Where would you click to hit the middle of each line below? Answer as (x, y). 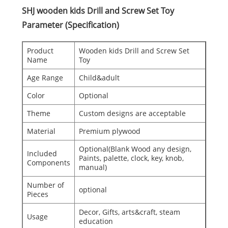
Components (48, 162)
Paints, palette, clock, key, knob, (131, 158)
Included (42, 153)
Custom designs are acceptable (132, 113)
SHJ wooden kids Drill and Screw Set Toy (98, 10)
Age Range (45, 77)
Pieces (37, 194)
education (96, 221)
